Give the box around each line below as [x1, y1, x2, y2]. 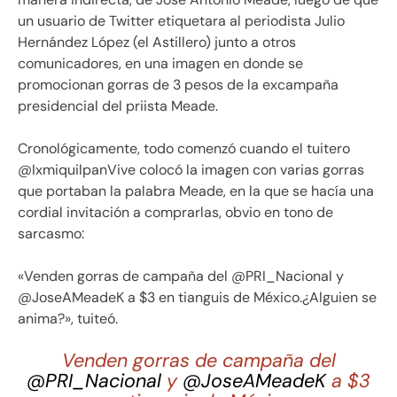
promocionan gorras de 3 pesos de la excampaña [18, 74, 339, 94]
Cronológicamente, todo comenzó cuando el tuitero [18, 138, 350, 158]
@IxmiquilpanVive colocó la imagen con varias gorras [18, 160, 364, 179]
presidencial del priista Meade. [18, 96, 218, 115]
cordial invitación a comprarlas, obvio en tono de [18, 202, 333, 222]
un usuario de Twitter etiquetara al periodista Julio [18, 11, 345, 30]
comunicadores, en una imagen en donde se [18, 53, 303, 73]
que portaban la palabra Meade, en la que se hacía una [18, 181, 374, 200]
